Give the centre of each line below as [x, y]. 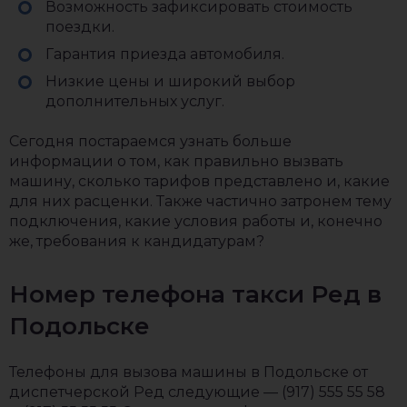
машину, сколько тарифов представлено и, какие [199, 181]
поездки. [80, 27]
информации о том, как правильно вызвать [176, 161]
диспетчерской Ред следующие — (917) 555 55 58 [197, 392]
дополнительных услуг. [135, 101]
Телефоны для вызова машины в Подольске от [189, 372]
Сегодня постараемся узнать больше [150, 141]
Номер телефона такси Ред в [195, 294]
